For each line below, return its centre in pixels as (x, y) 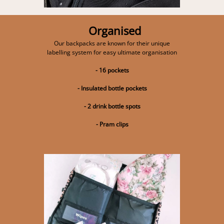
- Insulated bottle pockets (112, 88)
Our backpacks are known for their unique (112, 43)
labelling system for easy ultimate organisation (112, 52)
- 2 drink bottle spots (112, 106)
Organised (114, 30)
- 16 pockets (112, 70)
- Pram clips (112, 124)
